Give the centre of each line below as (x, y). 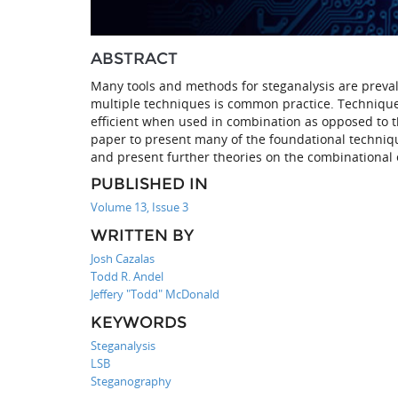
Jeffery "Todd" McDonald (155, 294)
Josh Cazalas (123, 258)
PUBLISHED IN (149, 183)
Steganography (131, 381)
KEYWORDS (139, 322)
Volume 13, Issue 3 (139, 207)
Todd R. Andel (127, 276)
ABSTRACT (134, 58)
